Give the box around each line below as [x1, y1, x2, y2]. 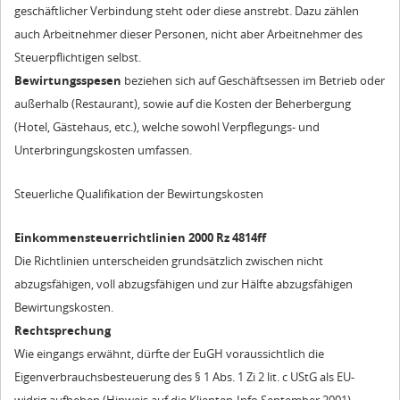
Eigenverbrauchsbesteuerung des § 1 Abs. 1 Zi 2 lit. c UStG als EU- [14, 369, 354, 386]
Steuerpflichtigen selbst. [14, 48, 141, 65]
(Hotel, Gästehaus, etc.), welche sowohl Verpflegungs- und [14, 118, 320, 135]
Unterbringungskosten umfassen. [14, 141, 192, 158]
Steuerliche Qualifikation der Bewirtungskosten [14, 185, 263, 202]
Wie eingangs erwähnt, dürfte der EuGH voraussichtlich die [14, 346, 324, 362]
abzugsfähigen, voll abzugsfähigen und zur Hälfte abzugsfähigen [14, 276, 353, 293]
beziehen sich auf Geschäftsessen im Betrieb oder [121, 71, 385, 88]
